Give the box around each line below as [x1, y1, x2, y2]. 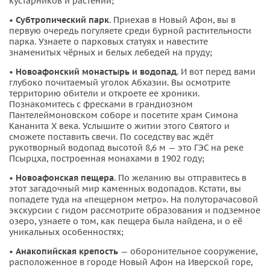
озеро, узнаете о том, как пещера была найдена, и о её [9, 216, 242, 227]
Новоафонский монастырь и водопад [16, 66, 177, 78]
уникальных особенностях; [9, 227, 124, 238]
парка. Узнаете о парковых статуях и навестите [9, 36, 208, 48]
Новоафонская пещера [16, 172, 114, 184]
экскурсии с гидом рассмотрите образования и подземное [9, 205, 260, 216]
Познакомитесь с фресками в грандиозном [9, 99, 193, 110]
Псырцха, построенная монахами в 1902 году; [9, 153, 204, 165]
